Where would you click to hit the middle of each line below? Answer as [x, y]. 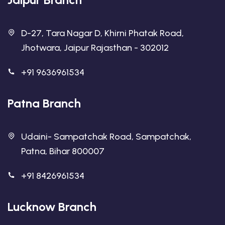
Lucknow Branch [52, 207]
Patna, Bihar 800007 [63, 151]
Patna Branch [44, 103]
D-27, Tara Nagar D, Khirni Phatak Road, [102, 33]
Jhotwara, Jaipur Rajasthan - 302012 [95, 48]
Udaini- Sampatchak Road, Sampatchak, [106, 137]
